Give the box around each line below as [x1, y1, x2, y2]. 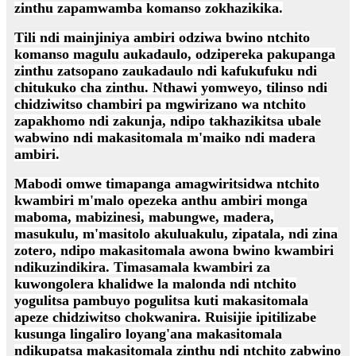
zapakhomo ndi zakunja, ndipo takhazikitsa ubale [14, 113, 321, 130]
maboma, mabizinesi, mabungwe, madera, [14, 209, 274, 226]
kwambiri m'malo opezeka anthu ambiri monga [14, 192, 308, 209]
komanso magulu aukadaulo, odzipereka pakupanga [14, 46, 335, 63]
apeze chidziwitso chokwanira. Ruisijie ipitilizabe [14, 309, 316, 326]
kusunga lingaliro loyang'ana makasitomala [14, 326, 282, 342]
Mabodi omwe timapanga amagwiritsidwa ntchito [14, 176, 319, 192]
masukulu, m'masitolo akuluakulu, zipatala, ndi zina [14, 226, 338, 242]
